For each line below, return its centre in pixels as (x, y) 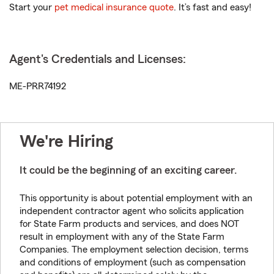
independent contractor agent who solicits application (132, 211)
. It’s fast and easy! (213, 8)
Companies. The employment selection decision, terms (134, 250)
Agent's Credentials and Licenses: (98, 60)
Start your (32, 8)
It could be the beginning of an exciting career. (128, 170)
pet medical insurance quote (114, 8)
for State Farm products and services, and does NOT (129, 224)
